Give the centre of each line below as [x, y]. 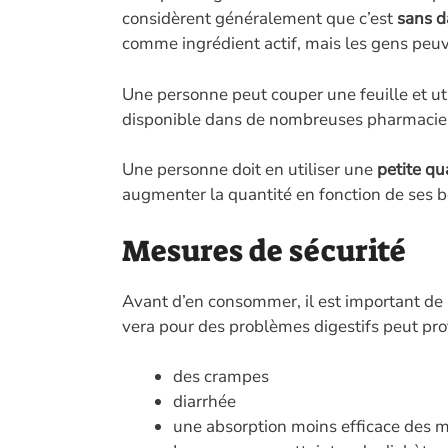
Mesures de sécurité [264, 250]
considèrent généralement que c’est [259, 19]
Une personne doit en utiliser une [249, 170]
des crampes [221, 377]
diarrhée [204, 402]
